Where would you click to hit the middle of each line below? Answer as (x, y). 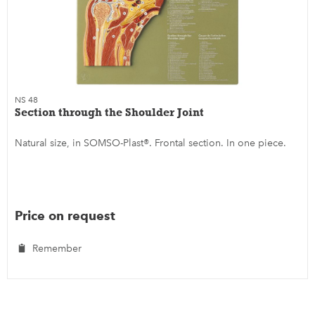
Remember (57, 248)
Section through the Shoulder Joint (110, 112)
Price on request (65, 215)
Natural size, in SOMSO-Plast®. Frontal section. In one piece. (151, 143)
